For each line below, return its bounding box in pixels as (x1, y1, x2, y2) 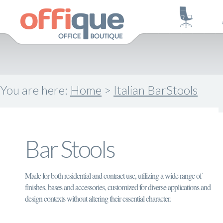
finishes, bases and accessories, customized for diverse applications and (25, 182, 211, 192)
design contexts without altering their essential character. (25, 193, 171, 204)
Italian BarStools (113, 83, 198, 97)
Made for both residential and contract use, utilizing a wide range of (25, 170, 202, 181)
